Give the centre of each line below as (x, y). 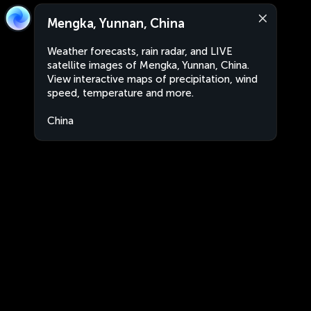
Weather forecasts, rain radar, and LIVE (140, 51)
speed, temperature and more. (120, 93)
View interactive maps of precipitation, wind (152, 79)
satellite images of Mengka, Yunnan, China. (148, 65)
